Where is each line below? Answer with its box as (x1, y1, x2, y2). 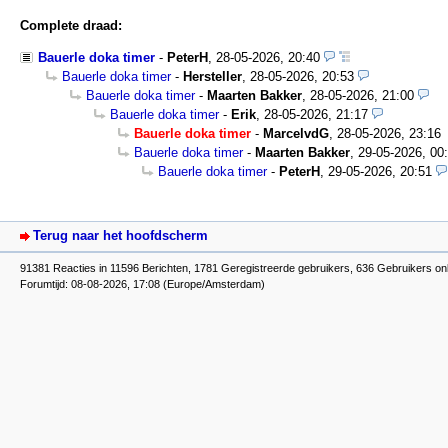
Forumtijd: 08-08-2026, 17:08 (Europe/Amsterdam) (20, 277, 265, 290)
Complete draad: (20, 18, 122, 34)
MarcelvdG (263, 126, 329, 142)
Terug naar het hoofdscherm (33, 227, 208, 243)
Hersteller (183, 69, 242, 85)
